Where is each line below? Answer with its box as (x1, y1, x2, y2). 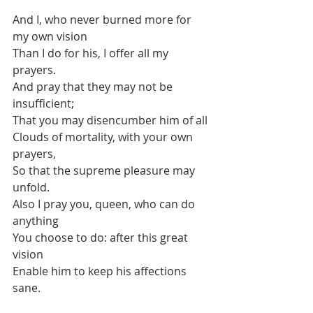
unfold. (13, 180, 50, 196)
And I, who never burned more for (13, 12, 194, 28)
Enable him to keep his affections (13, 263, 189, 279)
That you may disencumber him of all (13, 112, 208, 129)
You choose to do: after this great (13, 230, 191, 246)
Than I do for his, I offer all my (13, 45, 171, 61)
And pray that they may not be (13, 79, 175, 95)
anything (13, 213, 59, 229)
